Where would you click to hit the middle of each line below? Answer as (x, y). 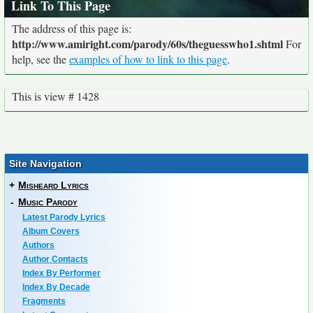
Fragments (44, 301)
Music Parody (48, 202)
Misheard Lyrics (53, 185)
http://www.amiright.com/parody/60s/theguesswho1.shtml (147, 44)
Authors (38, 245)
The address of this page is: (72, 28)
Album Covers (51, 231)
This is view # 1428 (56, 96)
